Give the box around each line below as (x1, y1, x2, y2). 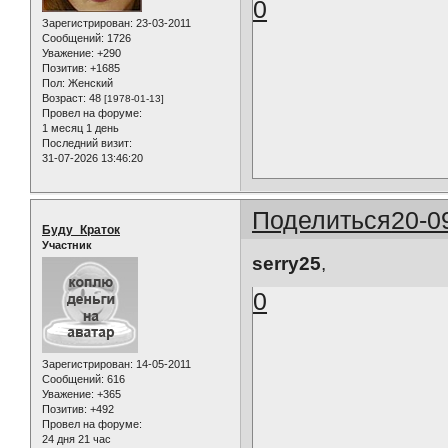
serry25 (252, 253, 322, 275)
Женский (65, 77, 113, 90)
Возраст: (42, 92, 86, 105)
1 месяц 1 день (42, 122, 119, 135)
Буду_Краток (42, 222, 120, 237)
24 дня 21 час (42, 433, 111, 446)
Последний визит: (42, 137, 132, 150)
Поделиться (252, 205, 392, 234)
